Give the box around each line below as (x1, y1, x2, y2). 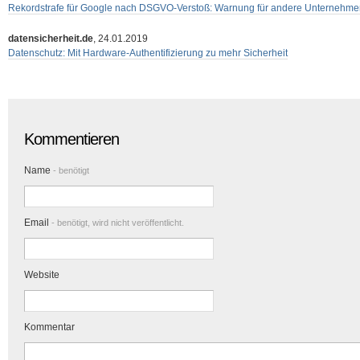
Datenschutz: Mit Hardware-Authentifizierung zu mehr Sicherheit (8, 47, 288, 59)
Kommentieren (24, 130, 119, 148)
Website (24, 269, 59, 280)
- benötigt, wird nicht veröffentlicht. (49, 218, 184, 227)
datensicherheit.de (8, 33, 93, 44)
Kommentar (24, 321, 75, 333)
